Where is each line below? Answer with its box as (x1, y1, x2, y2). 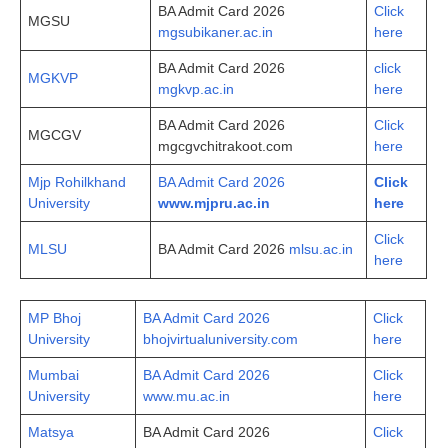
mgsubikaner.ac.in (158, 23, 273, 40)
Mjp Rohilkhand (28, 173, 126, 190)
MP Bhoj (28, 309, 81, 326)
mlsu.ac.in (289, 240, 353, 257)
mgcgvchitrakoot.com (158, 137, 293, 154)
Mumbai (28, 366, 79, 383)
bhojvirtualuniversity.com (143, 330, 298, 347)
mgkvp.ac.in (158, 80, 234, 97)
